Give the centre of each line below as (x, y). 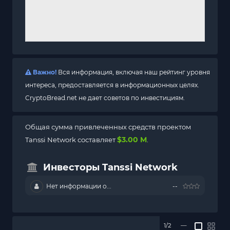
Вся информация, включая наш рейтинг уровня (133, 72)
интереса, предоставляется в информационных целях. (112, 85)
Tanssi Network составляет (71, 140)
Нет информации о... (78, 186)
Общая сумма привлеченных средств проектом (108, 127)
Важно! (44, 72)
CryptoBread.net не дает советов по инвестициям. (105, 98)
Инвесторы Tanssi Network (110, 168)
